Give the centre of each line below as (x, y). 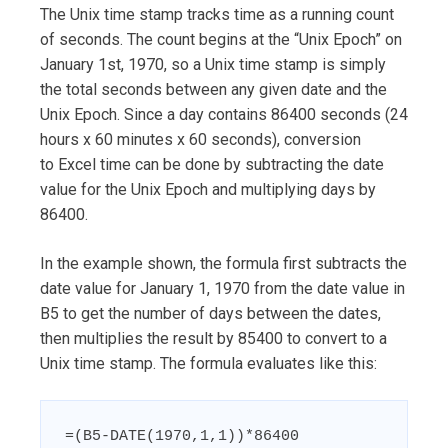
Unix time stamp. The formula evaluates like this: (208, 364)
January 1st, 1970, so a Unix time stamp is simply (213, 65)
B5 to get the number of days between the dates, (210, 314)
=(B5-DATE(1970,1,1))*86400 (182, 437)
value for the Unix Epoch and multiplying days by (208, 190)
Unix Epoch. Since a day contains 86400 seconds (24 (224, 115)
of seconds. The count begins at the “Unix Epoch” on (221, 40)
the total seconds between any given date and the (213, 90)
